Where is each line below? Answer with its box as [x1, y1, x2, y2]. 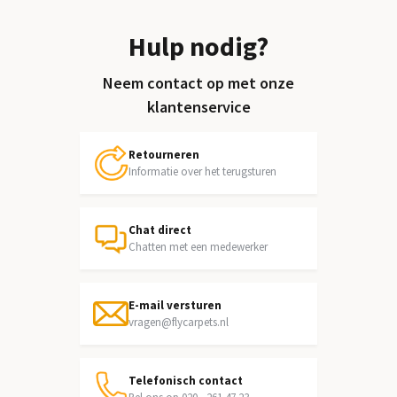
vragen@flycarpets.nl [128, 315, 229, 330]
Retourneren [128, 147, 199, 162]
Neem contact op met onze [103, 73, 294, 93]
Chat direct [128, 222, 191, 237]
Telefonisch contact [128, 373, 243, 388]
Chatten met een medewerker [128, 239, 268, 254]
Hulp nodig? [128, 29, 269, 63]
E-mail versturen [128, 298, 222, 313]
